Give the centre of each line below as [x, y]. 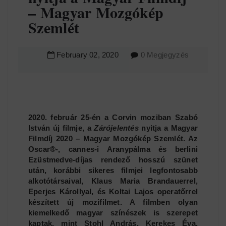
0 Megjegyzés [165, 55]
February [72, 55]
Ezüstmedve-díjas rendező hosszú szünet [113, 160]
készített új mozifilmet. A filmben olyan [113, 202]
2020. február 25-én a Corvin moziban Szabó [113, 117]
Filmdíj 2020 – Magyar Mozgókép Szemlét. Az [113, 138]
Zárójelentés [118, 128]
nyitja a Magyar [170, 128]
